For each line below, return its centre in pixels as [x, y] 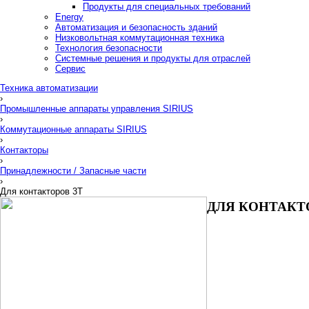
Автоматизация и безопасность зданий [136, 27]
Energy [69, 17]
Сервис [70, 68]
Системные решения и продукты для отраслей [153, 58]
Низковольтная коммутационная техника [140, 37]
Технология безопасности [109, 48]
